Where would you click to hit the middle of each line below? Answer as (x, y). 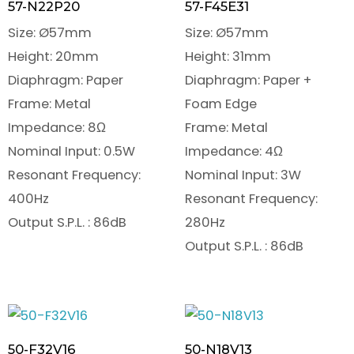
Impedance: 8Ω (57, 128)
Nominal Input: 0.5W (72, 152)
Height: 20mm (53, 57)
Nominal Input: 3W (243, 175)
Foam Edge (221, 104)
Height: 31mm (228, 57)
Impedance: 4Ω (234, 152)
